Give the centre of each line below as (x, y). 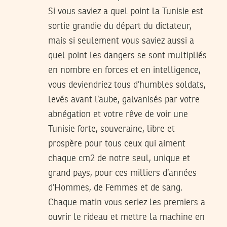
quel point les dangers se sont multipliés (127, 56)
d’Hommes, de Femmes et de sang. (115, 188)
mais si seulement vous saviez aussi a (121, 41)
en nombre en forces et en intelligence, (124, 71)
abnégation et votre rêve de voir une (118, 115)
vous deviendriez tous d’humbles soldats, (127, 85)
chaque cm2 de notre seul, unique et (119, 159)
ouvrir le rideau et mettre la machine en (126, 218)
